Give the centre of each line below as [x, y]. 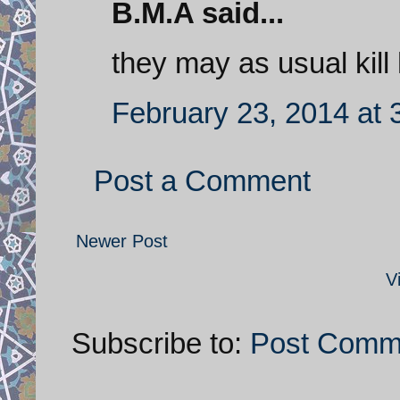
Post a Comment [202, 180]
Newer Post [122, 241]
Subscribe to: [161, 343]
